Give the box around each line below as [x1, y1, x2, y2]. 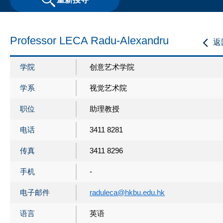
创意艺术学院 [90, 62, 134, 71]
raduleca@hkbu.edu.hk [90, 188, 165, 197]
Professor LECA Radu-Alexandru [10, 34, 169, 47]
